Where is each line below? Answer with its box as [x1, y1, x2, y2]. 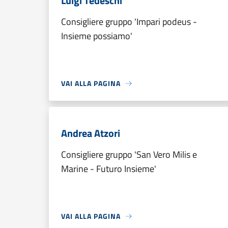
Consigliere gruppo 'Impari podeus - [61, 15, 197, 28]
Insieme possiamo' [61, 29, 132, 43]
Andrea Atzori [61, 125, 120, 141]
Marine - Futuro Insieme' [61, 162, 156, 176]
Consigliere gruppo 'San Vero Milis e [61, 148, 197, 161]
